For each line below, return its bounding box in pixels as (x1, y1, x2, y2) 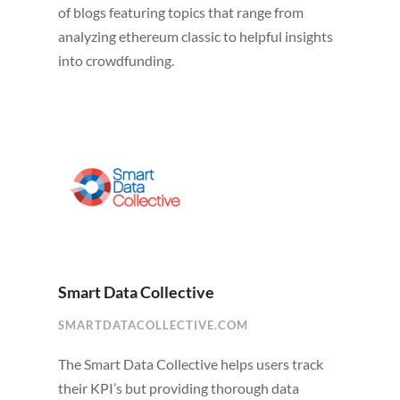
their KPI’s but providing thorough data (57, 379, 299, 396)
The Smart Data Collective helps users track (57, 354, 323, 372)
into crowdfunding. (57, 52, 174, 70)
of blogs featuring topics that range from (57, 4, 304, 21)
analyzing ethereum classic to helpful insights (57, 28, 333, 46)
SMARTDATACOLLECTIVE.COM (57, 317, 248, 332)
